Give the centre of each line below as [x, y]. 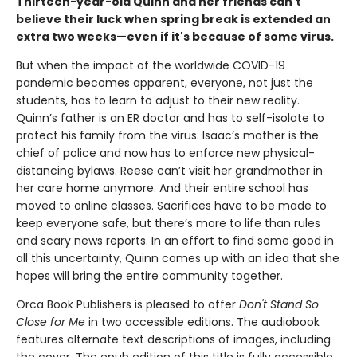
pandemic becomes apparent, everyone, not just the [165, 83]
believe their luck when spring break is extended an [173, 19]
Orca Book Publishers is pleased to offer [127, 304]
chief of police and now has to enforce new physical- [165, 153]
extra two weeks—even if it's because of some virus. [175, 37]
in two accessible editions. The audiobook [202, 322]
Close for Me [51, 322]
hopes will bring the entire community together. [149, 276]
